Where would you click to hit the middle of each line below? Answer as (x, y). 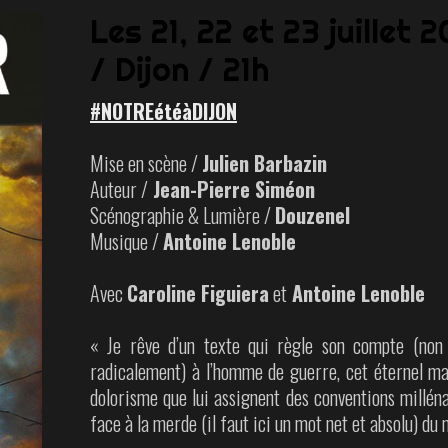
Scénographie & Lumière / (182, 214)
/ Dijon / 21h (179, 68)
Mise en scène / (146, 162)
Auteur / (119, 188)
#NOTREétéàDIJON (163, 110)
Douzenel (312, 214)
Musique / (126, 240)
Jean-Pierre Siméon (231, 188)
